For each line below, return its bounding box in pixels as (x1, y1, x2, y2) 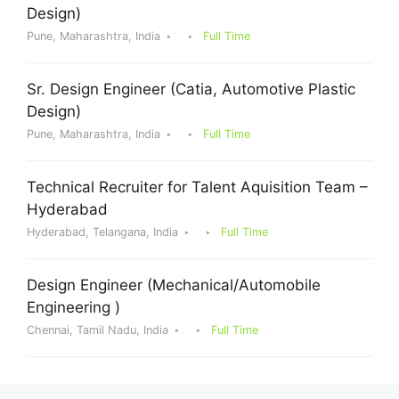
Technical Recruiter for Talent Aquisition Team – (27, 177, 368, 196)
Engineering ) (27, 297, 120, 316)
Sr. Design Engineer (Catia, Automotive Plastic (27, 79, 355, 98)
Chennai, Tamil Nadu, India (27, 322, 168, 337)
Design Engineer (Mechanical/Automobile (27, 275, 321, 294)
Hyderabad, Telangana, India (27, 224, 178, 239)
